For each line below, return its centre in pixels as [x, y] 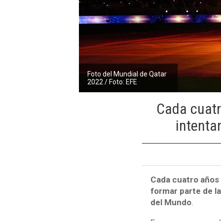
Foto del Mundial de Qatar [127, 74]
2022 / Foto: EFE [112, 82]
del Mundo [171, 203]
